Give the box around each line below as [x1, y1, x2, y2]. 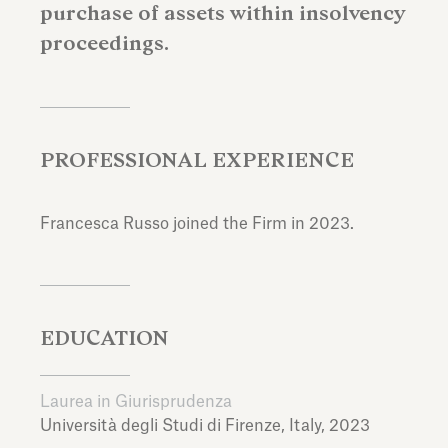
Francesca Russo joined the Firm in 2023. [40, 216, 354, 233]
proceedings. [40, 31, 169, 56]
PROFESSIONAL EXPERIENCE [40, 148, 354, 173]
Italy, [289, 418, 329, 435]
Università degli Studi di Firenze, [40, 418, 289, 435]
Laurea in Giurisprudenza [40, 394, 232, 411]
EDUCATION [40, 326, 169, 351]
